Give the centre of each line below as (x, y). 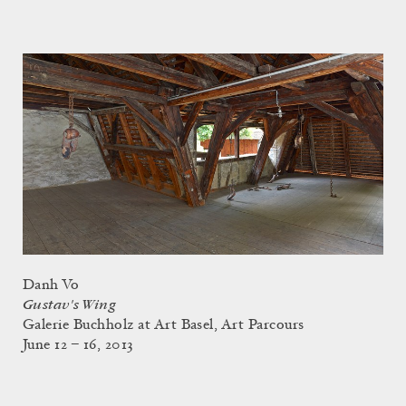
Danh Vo (51, 285)
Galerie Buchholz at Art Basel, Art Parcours (164, 325)
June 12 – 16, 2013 (78, 345)
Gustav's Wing (70, 304)
